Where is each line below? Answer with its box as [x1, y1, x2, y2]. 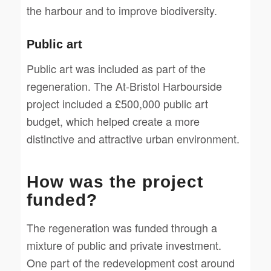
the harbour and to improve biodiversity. [26, 2, 217, 18]
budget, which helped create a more [26, 113, 200, 129]
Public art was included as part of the [26, 60, 206, 77]
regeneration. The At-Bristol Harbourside [26, 78, 222, 94]
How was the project [26, 172, 203, 192]
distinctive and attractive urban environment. [26, 131, 240, 147]
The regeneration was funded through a [26, 219, 217, 235]
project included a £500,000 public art [26, 96, 208, 112]
